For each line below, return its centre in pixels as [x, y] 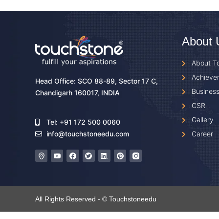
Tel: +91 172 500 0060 [83, 122]
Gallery [203, 120]
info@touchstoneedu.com [88, 134]
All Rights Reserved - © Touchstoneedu [96, 199]
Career [202, 134]
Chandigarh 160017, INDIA [77, 93]
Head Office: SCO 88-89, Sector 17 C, [97, 81]
